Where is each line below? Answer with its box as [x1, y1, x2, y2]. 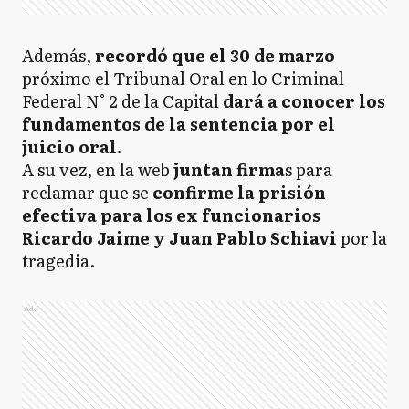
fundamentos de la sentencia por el [22, 111, 335, 136]
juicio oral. [22, 134, 121, 159]
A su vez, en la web [22, 157, 170, 182]
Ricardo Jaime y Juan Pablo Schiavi [22, 225, 341, 250]
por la [341, 225, 387, 250]
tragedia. [22, 248, 95, 273]
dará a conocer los [223, 89, 385, 113]
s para [285, 157, 332, 182]
